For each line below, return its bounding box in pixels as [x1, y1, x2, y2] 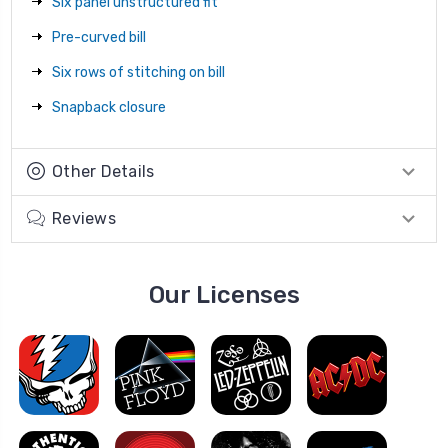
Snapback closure [52, 98, 166, 116]
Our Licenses [148, 280, 300, 309]
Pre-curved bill [52, 28, 146, 46]
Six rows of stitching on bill [52, 63, 225, 81]
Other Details [52, 161, 155, 181]
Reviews [52, 208, 116, 228]
